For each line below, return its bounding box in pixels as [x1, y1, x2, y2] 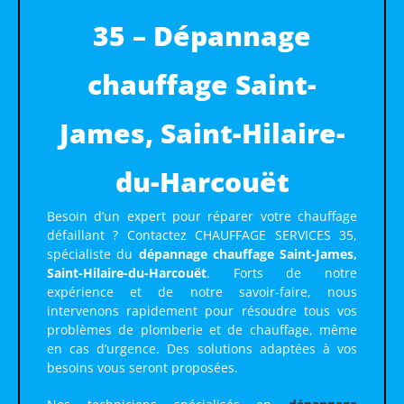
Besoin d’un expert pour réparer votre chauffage [47, 207, 357, 225]
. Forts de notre [207, 264, 357, 282]
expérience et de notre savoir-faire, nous [47, 283, 357, 301]
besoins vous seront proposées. [47, 359, 238, 377]
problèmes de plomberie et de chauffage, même [47, 321, 357, 339]
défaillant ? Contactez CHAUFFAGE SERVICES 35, [47, 226, 357, 244]
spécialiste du [47, 245, 139, 263]
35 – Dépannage [93, 17, 311, 55]
